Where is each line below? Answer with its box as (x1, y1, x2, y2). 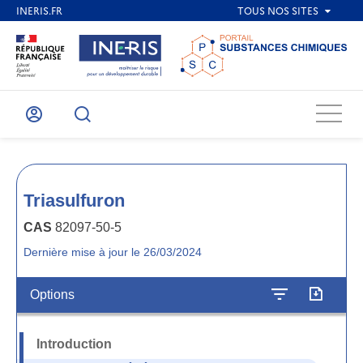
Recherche (75, 113, 152, 131)
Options (30, 288, 75, 301)
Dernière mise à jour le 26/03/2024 (23, 246, 202, 258)
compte (26, 129, 79, 147)
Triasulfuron (23, 190, 125, 211)
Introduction (36, 337, 112, 351)
